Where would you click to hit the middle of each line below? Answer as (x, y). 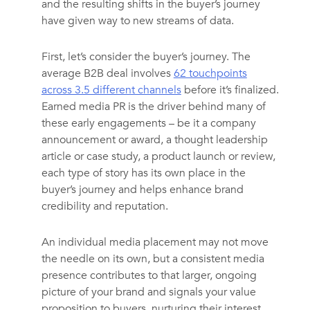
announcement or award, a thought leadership (154, 140)
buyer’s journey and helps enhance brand (142, 190)
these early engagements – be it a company (148, 124)
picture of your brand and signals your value (148, 292)
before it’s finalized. (230, 90)
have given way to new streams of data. (137, 21)
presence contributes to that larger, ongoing (149, 276)
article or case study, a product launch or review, (158, 157)
